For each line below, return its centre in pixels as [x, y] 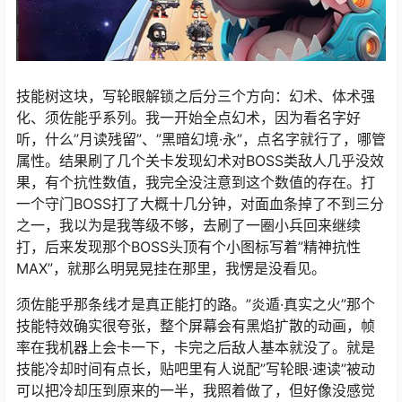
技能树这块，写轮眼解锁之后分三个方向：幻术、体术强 [196, 96]
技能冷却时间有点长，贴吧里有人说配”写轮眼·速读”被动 [196, 368]
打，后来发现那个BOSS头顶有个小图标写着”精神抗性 [188, 246]
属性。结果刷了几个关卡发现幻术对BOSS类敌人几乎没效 [200, 160]
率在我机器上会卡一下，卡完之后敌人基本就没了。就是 [196, 347]
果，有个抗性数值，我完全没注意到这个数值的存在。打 [196, 182]
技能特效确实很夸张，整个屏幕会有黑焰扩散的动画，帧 [196, 325]
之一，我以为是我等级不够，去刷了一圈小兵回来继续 [188, 225]
